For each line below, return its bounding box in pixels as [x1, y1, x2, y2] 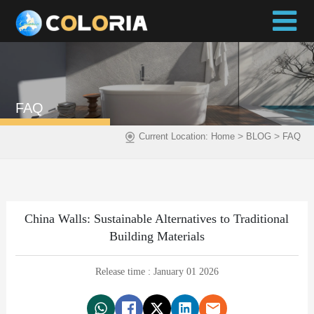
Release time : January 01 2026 [95, 266, 219, 277]
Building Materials [109, 228, 205, 243]
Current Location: [139, 131, 212, 142]
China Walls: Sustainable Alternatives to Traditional [25, 211, 289, 226]
